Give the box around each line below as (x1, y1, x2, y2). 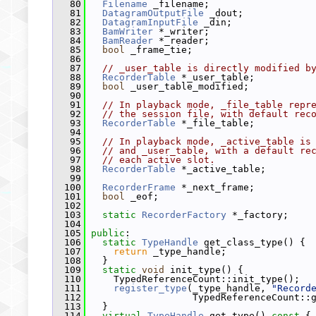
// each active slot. (102, 154, 215, 165)
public (91, 228, 125, 238)
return (114, 246, 147, 257)
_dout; (204, 8, 243, 18)
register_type (114, 283, 187, 293)
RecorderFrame (102, 182, 176, 193)
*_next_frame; (176, 182, 255, 193)
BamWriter (102, 26, 153, 37)
